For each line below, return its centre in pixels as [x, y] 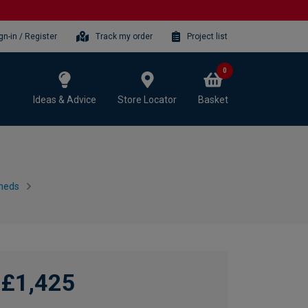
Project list [207, 36]
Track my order [124, 36]
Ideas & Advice [65, 99]
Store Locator [147, 99]
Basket [213, 99]
